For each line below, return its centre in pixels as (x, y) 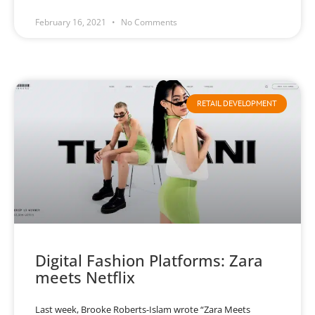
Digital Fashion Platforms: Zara (149, 261)
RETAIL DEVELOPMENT (237, 103)
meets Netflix (85, 277)
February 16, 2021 (72, 22)
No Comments (148, 22)
